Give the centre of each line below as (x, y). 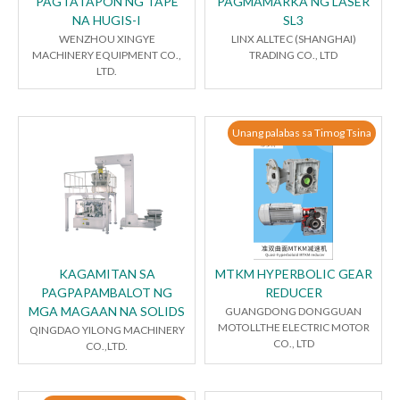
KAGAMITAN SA (107, 274)
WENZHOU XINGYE (107, 39)
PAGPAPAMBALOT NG (107, 293)
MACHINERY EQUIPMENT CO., (107, 55)
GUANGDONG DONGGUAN (293, 312)
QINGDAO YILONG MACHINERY (107, 330)
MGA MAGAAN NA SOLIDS (107, 312)
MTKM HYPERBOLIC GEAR (293, 274)
